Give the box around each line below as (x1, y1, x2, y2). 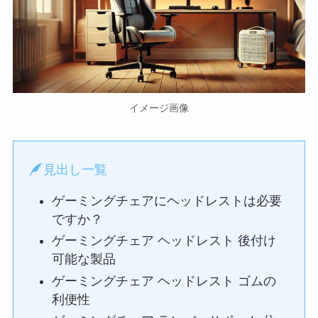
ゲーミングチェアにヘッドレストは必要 (51, 193, 282, 208)
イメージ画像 (129, 102, 189, 114)
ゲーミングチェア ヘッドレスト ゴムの (51, 273, 276, 288)
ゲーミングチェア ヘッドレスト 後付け (51, 234, 276, 248)
